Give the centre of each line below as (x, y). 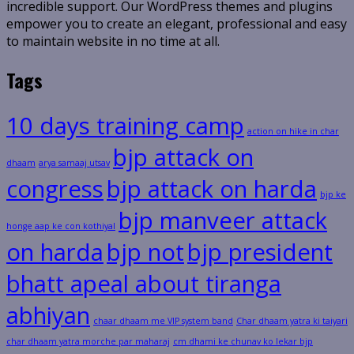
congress (55, 189)
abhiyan (48, 316)
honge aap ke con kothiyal (61, 226)
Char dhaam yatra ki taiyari (292, 321)
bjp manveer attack (223, 221)
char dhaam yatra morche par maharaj (88, 342)
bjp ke (333, 195)
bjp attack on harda (212, 189)
